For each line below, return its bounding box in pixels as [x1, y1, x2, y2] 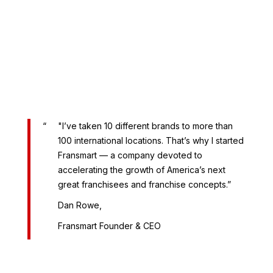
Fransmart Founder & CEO [57, 220, 161, 231]
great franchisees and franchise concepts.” [57, 179, 231, 190]
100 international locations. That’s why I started [57, 135, 244, 146]
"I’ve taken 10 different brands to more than [57, 120, 233, 131]
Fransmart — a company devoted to [57, 149, 202, 160]
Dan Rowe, [57, 199, 102, 210]
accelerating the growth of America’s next [57, 164, 225, 175]
